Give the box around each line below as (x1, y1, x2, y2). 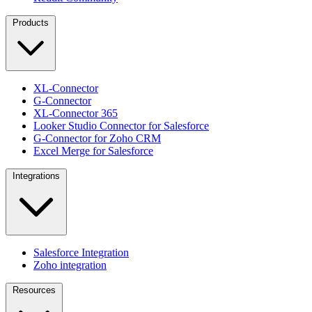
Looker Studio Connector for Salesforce (33, 119, 209, 132)
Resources (13, 284, 56, 295)
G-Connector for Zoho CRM (33, 132, 161, 144)
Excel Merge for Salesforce (33, 144, 153, 157)
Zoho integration (33, 258, 107, 271)
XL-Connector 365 (33, 107, 118, 119)
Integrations (13, 170, 60, 181)
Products (13, 17, 49, 28)
